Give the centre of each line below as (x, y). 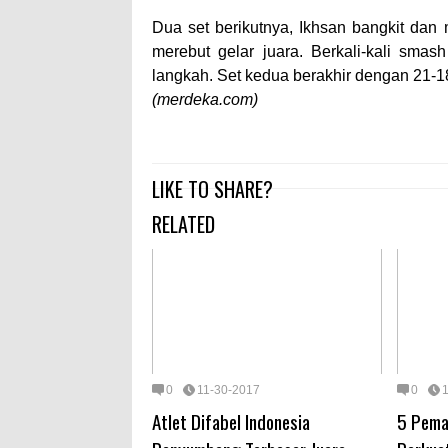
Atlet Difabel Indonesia (231, 420)
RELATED (183, 224)
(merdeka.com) (205, 100)
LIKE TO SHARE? (212, 189)
